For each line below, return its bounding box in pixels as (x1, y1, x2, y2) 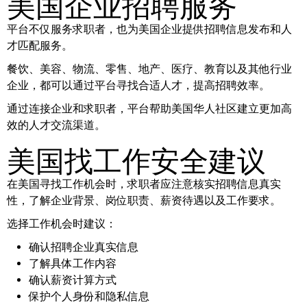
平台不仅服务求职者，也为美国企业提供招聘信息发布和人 (7, 22, 292, 36)
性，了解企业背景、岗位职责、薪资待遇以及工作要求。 (7, 193, 281, 207)
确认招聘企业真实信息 (29, 240, 138, 254)
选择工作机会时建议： (7, 217, 116, 230)
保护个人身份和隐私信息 (29, 289, 149, 303)
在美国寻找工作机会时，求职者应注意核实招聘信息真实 (7, 177, 281, 191)
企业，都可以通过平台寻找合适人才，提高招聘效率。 (7, 78, 270, 92)
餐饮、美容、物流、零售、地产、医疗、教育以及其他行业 (7, 62, 292, 75)
